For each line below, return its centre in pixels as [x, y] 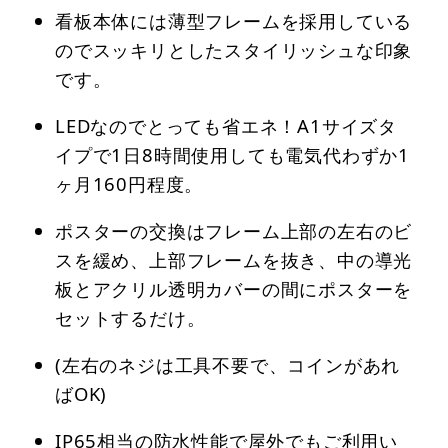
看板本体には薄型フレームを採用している [234, 21]
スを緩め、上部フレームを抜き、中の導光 [234, 260]
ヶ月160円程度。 [129, 184]
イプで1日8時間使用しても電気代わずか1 [232, 155]
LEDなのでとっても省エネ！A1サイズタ [226, 126]
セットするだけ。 [130, 318]
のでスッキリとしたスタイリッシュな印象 [234, 50]
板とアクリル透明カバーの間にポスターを [234, 289]
